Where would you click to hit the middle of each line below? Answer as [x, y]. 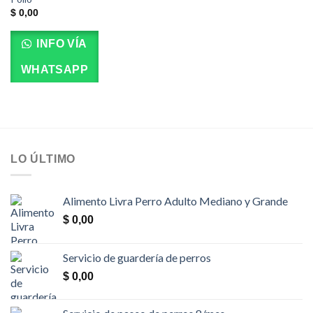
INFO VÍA [60, 43]
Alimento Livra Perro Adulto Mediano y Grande [175, 201]
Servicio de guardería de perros [137, 258]
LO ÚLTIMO [43, 159]
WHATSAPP [54, 69]
